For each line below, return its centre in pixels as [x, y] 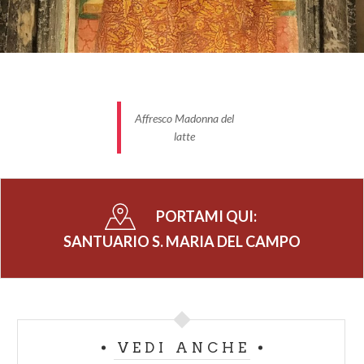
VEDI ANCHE [184, 348]
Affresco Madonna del [184, 119]
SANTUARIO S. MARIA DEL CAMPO [182, 242]
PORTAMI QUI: [208, 217]
